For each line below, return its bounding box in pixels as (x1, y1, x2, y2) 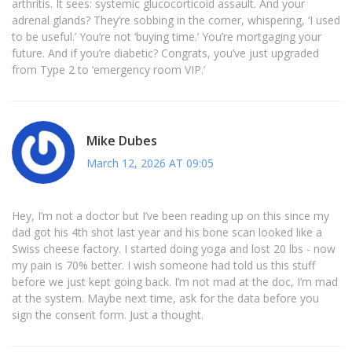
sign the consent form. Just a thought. (12, 307, 203, 323)
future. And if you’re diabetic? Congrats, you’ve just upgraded (12, 46, 319, 61)
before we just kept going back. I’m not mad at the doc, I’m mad (12, 274, 338, 290)
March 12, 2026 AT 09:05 (86, 155, 214, 170)
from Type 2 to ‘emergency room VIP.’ (12, 62, 205, 78)
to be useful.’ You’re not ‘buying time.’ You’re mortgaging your (12, 29, 321, 45)
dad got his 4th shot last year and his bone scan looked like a (12, 225, 322, 240)
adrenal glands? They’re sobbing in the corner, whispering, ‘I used (12, 13, 340, 28)
